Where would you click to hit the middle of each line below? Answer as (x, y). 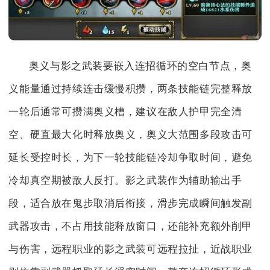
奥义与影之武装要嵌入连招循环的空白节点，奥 (140, 66)
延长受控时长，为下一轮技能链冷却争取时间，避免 (131, 158)
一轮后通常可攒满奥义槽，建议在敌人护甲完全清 (125, 112)
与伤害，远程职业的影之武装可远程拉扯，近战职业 (131, 250)
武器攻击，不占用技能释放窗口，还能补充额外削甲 (131, 227)
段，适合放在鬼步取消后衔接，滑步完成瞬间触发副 (131, 204)
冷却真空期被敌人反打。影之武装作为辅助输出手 (125, 181)
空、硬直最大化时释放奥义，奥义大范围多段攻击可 (131, 135)
